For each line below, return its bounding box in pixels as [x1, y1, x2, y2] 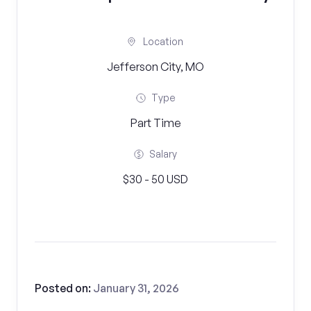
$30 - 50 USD [123, 172, 188, 186]
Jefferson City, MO [107, 60, 204, 74]
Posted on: [35, 281, 93, 295]
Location [143, 35, 183, 47]
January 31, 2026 [93, 281, 179, 295]
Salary [149, 148, 177, 160]
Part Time [130, 116, 181, 130]
